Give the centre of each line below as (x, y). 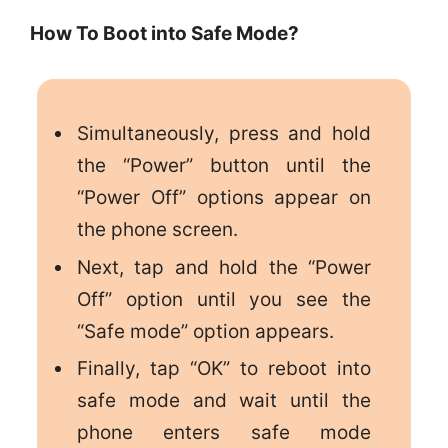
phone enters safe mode (224, 432)
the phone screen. (157, 230)
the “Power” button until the (224, 166)
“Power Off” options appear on (224, 198)
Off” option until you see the (224, 299)
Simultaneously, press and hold (224, 134)
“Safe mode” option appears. (205, 331)
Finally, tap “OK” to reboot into (224, 368)
